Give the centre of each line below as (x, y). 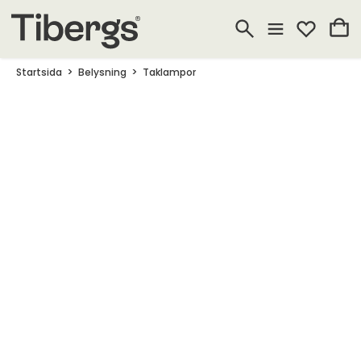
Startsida (39, 72)
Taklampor (169, 72)
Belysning (102, 72)
